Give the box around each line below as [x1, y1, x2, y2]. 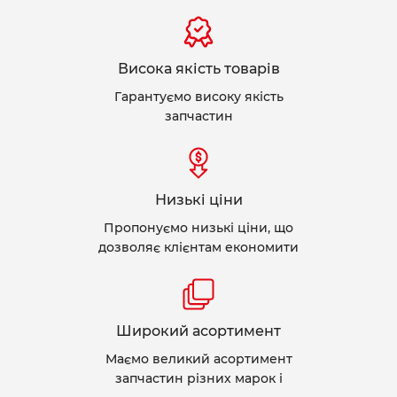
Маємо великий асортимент [105, 351, 292, 367]
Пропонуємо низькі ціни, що [104, 220, 293, 236]
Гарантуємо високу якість [113, 89, 284, 105]
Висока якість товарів [117, 60, 280, 77]
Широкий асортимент [116, 323, 281, 339]
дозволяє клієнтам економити [98, 239, 299, 255]
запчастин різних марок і [114, 370, 283, 386]
